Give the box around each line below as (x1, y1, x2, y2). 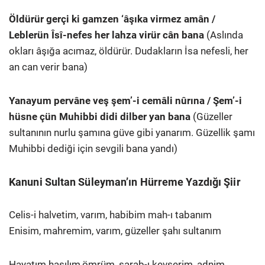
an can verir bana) (9, 60, 88, 73)
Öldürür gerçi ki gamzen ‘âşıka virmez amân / (9, 12, 215, 25)
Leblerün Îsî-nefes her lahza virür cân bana (9, 28, 204, 41)
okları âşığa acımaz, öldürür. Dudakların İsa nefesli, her (9, 44, 248, 57)
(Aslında (204, 28, 243, 41)
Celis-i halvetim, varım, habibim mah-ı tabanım (9, 208, 212, 221)
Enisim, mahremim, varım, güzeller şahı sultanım (9, 224, 221, 237)
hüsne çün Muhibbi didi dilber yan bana (9, 110, 190, 122)
